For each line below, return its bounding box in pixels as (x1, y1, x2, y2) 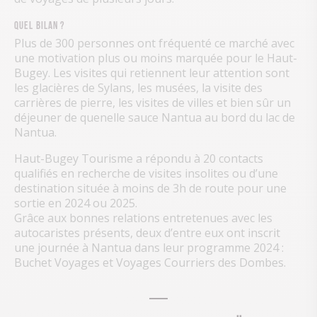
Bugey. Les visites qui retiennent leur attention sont (14, 65, 289, 81)
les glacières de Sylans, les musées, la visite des (14, 80, 263, 96)
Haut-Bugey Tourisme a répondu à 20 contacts (14, 151, 263, 167)
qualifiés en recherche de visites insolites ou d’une (14, 166, 278, 182)
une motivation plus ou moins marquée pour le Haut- (14, 50, 297, 67)
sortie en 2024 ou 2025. (14, 195, 137, 212)
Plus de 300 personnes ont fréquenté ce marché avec (14, 35, 294, 52)
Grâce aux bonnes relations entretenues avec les (14, 210, 272, 226)
